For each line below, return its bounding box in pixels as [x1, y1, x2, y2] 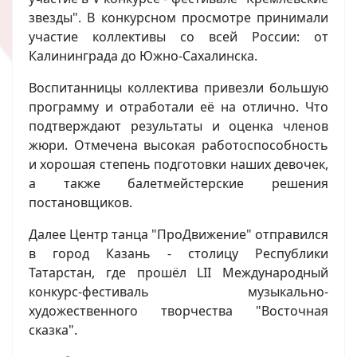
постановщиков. [29, 194, 132, 212]
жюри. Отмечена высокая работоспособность [29, 136, 328, 155]
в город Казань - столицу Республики [29, 245, 328, 263]
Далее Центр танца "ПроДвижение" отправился [29, 226, 328, 244]
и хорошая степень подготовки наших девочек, [29, 155, 328, 174]
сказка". [29, 321, 77, 339]
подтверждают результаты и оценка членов [29, 117, 328, 135]
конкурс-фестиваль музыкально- [29, 283, 328, 301]
